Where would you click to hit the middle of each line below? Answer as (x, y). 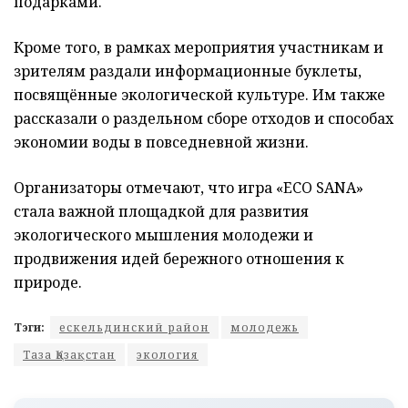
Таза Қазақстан (69, 355)
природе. (48, 283)
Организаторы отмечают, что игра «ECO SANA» (189, 188)
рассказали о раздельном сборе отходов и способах (204, 119)
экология (168, 355)
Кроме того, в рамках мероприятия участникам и (199, 48)
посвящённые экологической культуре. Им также (199, 95)
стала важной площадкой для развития (161, 212)
